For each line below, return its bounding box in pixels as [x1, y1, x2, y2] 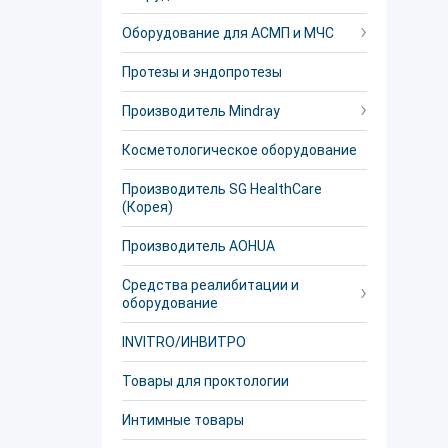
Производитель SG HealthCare [122, 181, 322, 197]
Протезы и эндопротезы [122, 64, 282, 80]
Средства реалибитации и [122, 277, 299, 293]
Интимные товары [122, 412, 244, 428]
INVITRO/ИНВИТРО [122, 334, 246, 350]
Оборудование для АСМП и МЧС [122, 25, 334, 41]
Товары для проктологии [122, 373, 289, 389]
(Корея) [122, 199, 173, 215]
